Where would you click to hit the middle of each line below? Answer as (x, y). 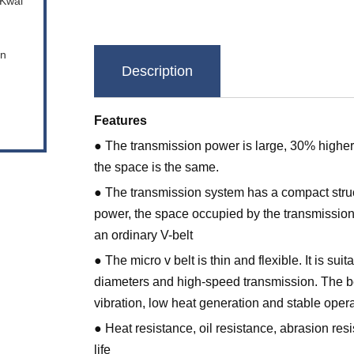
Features (121, 121)
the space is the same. (156, 167)
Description (157, 71)
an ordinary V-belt (143, 235)
